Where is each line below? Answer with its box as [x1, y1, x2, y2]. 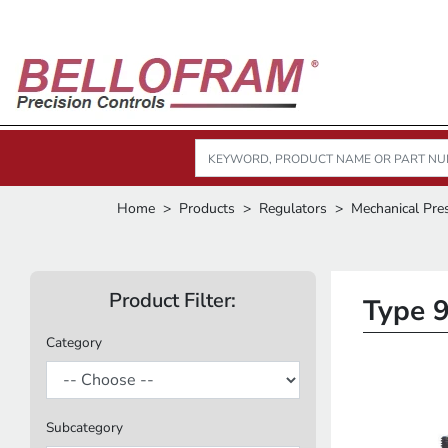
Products [179, 199, 235, 218]
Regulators [259, 199, 327, 218]
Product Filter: [109, 287, 237, 314]
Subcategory [46, 418, 123, 437]
